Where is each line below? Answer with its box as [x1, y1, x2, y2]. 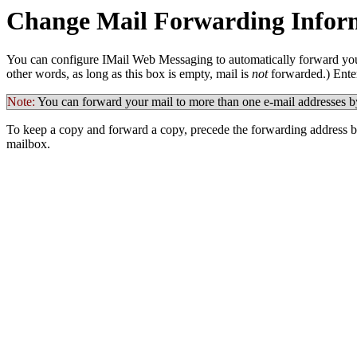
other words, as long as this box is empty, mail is [6, 67, 252, 81]
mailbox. [6, 137, 50, 151]
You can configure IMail [6, 53, 129, 67]
